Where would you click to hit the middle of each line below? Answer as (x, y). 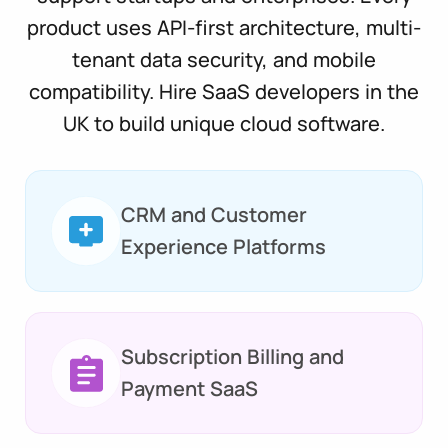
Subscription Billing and (232, 356)
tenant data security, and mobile (224, 59)
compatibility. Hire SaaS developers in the (224, 91)
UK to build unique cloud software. (224, 123)
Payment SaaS (189, 388)
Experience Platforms (223, 246)
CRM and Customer (214, 214)
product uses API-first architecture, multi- (224, 27)
